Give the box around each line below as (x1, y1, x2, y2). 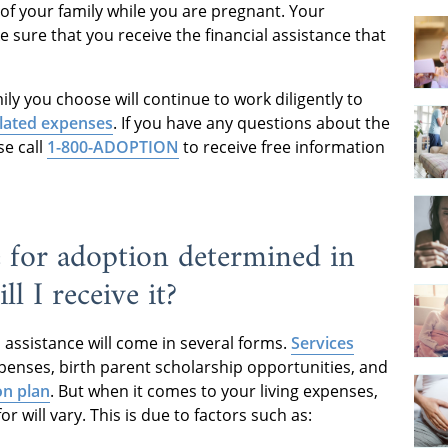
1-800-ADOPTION (47, 135, 179, 158)
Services (291, 331, 354, 354)
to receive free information (179, 135, 385, 158)
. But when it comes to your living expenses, (50, 379, 378, 402)
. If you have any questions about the (113, 111, 390, 134)
